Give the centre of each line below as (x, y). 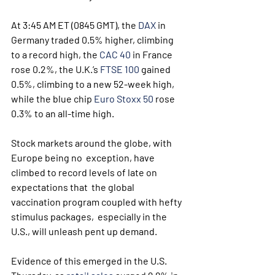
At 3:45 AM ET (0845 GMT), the (75, 25)
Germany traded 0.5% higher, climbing (93, 40)
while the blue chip (52, 99)
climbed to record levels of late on (85, 172)
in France (153, 54)
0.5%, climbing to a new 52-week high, (94, 84)
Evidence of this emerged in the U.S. (90, 261)
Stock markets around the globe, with (92, 143)
